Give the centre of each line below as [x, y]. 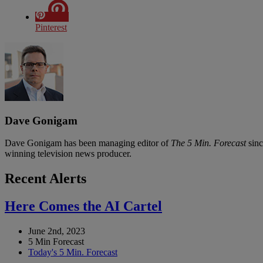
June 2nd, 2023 [57, 231]
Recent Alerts [45, 179]
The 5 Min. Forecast [208, 143]
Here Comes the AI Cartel [83, 206]
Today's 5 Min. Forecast [73, 252]
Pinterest [51, 27]
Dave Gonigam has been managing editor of [88, 143]
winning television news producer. [68, 154]
